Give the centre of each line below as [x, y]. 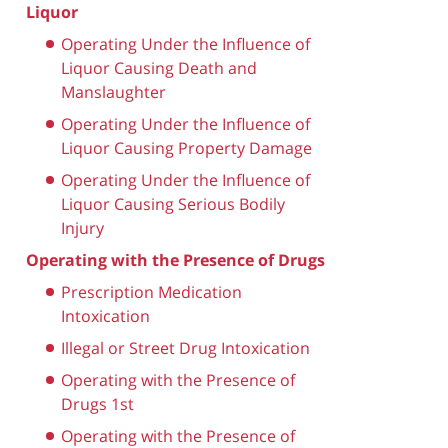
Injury [82, 227]
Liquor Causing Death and [159, 67]
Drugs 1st [97, 403]
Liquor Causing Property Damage [186, 147]
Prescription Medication [151, 291]
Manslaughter [113, 91]
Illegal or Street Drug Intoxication [185, 347]
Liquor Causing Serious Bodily [173, 203]
